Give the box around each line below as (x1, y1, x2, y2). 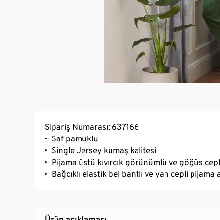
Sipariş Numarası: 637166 (45, 121, 139, 132)
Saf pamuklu (52, 133, 98, 143)
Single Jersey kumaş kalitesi (52, 145, 156, 155)
